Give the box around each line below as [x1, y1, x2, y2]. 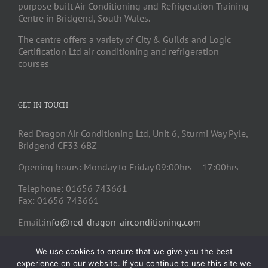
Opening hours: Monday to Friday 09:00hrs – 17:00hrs [18, 161, 239, 173]
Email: [18, 216, 44, 229]
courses [18, 57, 49, 70]
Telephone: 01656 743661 [18, 182, 127, 195]
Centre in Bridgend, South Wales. [18, 12, 150, 25]
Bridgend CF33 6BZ [18, 139, 97, 152]
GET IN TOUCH [18, 100, 68, 110]
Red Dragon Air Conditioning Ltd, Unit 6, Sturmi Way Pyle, [18, 127, 248, 140]
